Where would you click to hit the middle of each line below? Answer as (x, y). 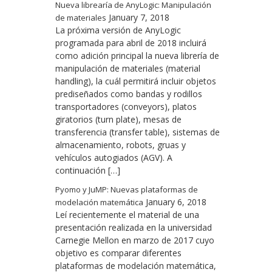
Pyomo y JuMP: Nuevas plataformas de (127, 189)
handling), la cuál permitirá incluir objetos (136, 81)
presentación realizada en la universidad (134, 227)
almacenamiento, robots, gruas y (121, 145)
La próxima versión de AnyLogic (118, 30)
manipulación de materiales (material (128, 68)
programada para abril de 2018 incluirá (131, 43)
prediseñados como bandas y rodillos (129, 94)
